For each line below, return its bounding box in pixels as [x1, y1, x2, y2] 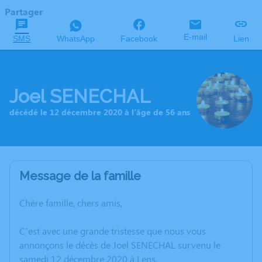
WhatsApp [56, 34, 95, 43]
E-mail [184, 32, 208, 42]
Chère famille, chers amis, [19, 196, 122, 209]
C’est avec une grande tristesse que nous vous [19, 225, 206, 237]
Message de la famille [19, 169, 141, 183]
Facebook [120, 34, 158, 43]
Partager [5, 5, 43, 18]
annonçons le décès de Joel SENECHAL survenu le [19, 239, 220, 251]
